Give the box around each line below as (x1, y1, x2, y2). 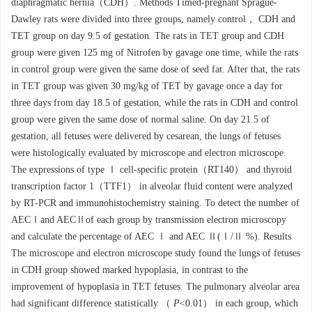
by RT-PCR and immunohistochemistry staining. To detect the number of (11, 198, 299, 209)
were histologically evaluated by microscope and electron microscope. (11, 148, 286, 159)
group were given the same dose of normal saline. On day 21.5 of (11, 114, 270, 125)
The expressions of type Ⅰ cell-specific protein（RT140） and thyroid (11, 164, 292, 175)
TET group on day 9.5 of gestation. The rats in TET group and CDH (11, 31, 284, 42)
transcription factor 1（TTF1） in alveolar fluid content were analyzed (11, 181, 292, 192)
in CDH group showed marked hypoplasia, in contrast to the (11, 265, 248, 276)
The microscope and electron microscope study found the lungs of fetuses (11, 248, 300, 259)
